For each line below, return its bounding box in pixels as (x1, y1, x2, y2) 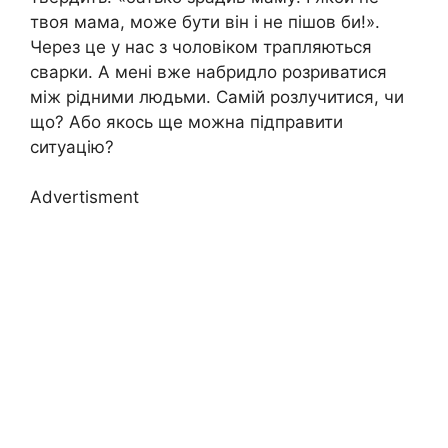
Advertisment (30, 187, 139, 207)
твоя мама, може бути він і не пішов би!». (30, 11, 380, 32)
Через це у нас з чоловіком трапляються (30, 36, 372, 57)
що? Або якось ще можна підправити (30, 111, 343, 132)
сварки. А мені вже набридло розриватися (30, 61, 387, 82)
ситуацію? (30, 136, 114, 157)
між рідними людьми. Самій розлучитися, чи (30, 86, 404, 107)
